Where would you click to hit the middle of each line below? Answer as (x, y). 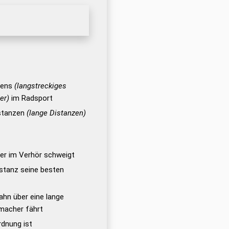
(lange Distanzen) (56, 113)
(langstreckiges (40, 86)
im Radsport (31, 98)
